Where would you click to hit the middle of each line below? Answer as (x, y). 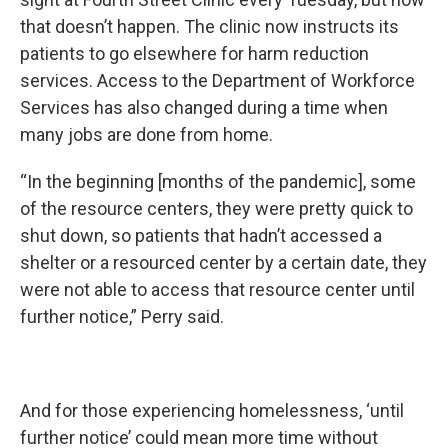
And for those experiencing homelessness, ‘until (212, 411)
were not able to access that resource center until (217, 290)
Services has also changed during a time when (204, 108)
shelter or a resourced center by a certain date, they (223, 263)
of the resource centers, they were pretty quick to (216, 209)
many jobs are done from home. (152, 135)
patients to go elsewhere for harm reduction (194, 54)
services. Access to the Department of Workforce (217, 81)
